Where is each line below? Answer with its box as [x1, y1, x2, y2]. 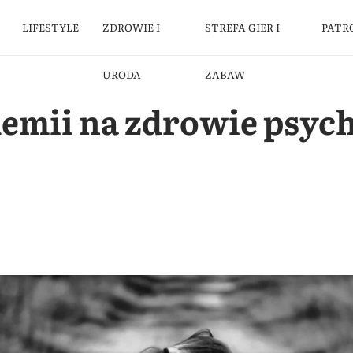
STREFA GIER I [204, 20, 280, 35]
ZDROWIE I [102, 20, 161, 35]
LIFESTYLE [22, 20, 80, 35]
